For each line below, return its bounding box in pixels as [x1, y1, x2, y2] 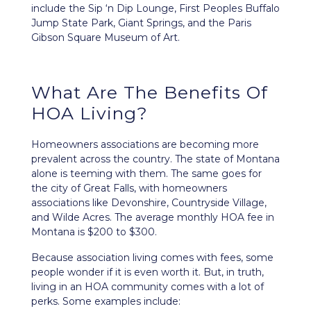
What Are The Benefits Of [31, 82, 268, 103]
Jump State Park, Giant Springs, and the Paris [31, 17, 251, 29]
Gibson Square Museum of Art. [31, 31, 180, 44]
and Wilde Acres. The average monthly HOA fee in [31, 211, 274, 224]
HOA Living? [31, 103, 148, 124]
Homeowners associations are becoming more [31, 138, 259, 151]
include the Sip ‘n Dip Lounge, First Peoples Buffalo [31, 2, 280, 15]
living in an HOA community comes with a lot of [31, 280, 264, 293]
